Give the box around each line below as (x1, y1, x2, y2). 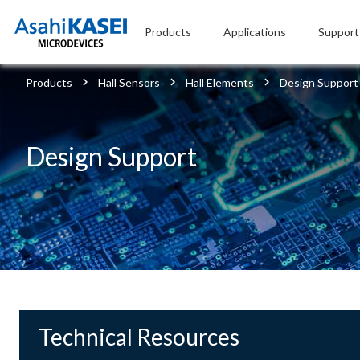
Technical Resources (39, 323, 239, 350)
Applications (223, 25, 286, 39)
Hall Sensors (98, 76, 160, 89)
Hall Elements (186, 76, 254, 89)
